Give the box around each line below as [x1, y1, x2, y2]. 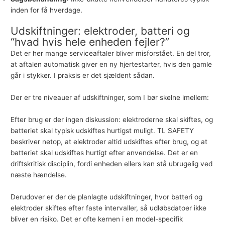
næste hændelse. [11, 171, 67, 179]
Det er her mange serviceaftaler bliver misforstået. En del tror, [11, 49, 211, 58]
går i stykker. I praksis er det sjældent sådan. [11, 71, 155, 80]
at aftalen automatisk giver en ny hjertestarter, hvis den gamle [11, 60, 212, 69]
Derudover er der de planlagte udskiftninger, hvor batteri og [11, 192, 203, 201]
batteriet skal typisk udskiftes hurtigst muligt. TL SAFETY [11, 127, 194, 135]
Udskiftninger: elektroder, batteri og [11, 25, 190, 38]
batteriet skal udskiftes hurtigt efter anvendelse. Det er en [11, 149, 198, 157]
